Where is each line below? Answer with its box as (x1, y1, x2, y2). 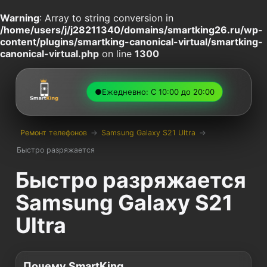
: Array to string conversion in (39, 12, 173, 24)
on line (99, 48, 135, 60)
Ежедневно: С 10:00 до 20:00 (101, 86, 215, 97)
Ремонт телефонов (20, 128, 87, 137)
